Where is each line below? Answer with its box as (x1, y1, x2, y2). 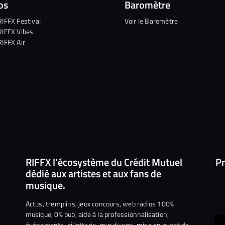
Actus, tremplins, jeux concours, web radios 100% (25, 198, 174, 209)
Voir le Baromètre (124, 16, 178, 27)
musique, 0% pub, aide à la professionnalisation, (25, 209, 169, 220)
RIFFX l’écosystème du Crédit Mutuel (25, 154, 182, 170)
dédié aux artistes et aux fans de (25, 166, 161, 182)
